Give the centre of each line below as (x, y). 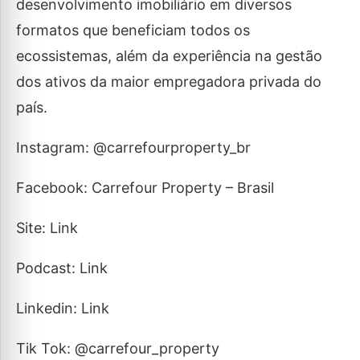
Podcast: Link (62, 268)
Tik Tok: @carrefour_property (118, 348)
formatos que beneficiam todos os (133, 30)
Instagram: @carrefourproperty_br (133, 147)
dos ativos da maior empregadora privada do (169, 82)
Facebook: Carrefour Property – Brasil (145, 188)
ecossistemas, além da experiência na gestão (169, 56)
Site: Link (47, 228)
